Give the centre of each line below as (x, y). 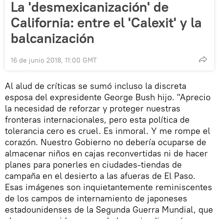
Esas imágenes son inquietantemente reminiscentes (109, 187)
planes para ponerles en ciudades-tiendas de (93, 165)
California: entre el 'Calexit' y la (106, 23)
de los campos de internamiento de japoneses (96, 198)
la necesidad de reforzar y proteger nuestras (93, 109)
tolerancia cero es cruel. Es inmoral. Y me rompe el (108, 131)
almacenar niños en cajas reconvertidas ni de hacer (106, 153)
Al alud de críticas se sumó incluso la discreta (96, 86)
